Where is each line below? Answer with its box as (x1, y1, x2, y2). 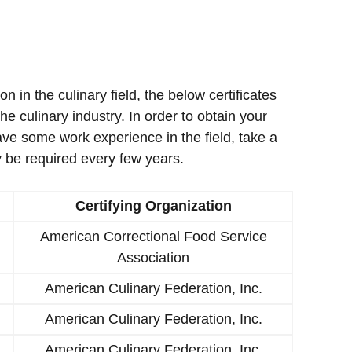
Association (117, 249, 189, 266)
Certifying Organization (75, 197, 232, 214)
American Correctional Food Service (39, 228, 267, 244)
